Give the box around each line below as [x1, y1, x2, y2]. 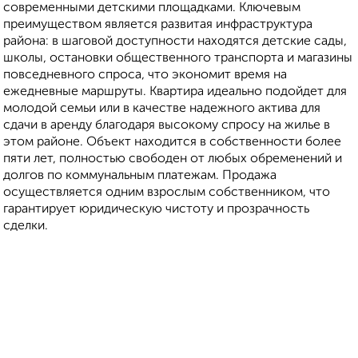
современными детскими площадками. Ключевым [3, 2, 300, 15]
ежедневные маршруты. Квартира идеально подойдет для [3, 86, 347, 99]
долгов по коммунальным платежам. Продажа [3, 169, 276, 183]
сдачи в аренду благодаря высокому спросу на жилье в [3, 119, 330, 133]
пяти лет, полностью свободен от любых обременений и [3, 153, 342, 166]
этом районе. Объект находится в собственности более [3, 136, 341, 149]
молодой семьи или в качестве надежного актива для [3, 102, 320, 116]
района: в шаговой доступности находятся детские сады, [3, 35, 347, 49]
